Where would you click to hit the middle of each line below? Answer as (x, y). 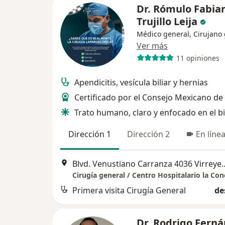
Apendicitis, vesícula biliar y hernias (141, 82)
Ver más (152, 46)
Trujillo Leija (168, 21)
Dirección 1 (90, 134)
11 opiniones (198, 58)
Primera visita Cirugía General (129, 191)
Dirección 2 (148, 134)
